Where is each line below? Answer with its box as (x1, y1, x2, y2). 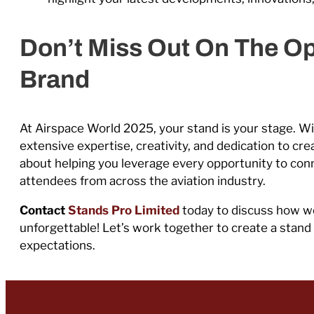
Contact (20, 203, 68, 217)
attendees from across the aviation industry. (20, 173, 266, 188)
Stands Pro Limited (68, 203, 179, 217)
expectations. (20, 238, 95, 252)
